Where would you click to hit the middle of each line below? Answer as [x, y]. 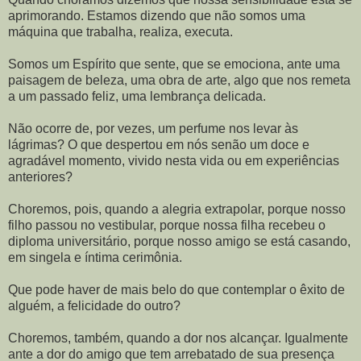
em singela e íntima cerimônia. [95, 257]
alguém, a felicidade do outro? [94, 305]
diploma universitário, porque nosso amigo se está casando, [179, 241]
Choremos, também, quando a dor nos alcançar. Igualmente [178, 338]
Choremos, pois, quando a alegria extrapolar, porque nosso [177, 209]
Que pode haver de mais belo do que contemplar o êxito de [176, 289]
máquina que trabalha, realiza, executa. [120, 31]
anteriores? [40, 176]
